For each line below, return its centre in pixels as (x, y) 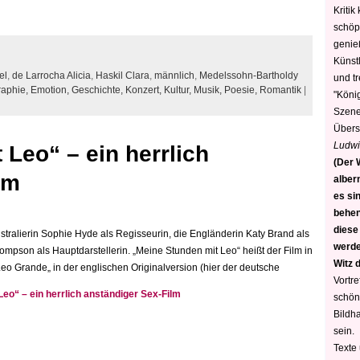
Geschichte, (98, 90)
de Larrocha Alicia (51, 76)
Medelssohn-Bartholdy (249, 76)
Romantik (280, 90)
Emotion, (51, 90)
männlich (174, 76)
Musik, (209, 90)
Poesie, (242, 90)
